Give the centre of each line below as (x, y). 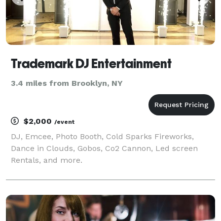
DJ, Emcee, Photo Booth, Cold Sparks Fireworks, (102, 136)
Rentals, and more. (47, 160)
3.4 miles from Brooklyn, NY (67, 83)
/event (64, 122)
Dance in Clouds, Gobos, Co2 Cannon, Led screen (104, 148)
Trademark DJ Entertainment (91, 63)
